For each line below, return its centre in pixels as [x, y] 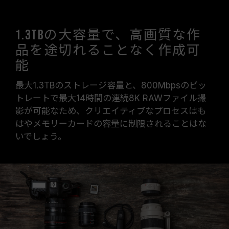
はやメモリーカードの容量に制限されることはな [111, 124]
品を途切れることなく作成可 [108, 51]
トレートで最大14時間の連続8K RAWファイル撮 [111, 98]
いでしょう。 [41, 136]
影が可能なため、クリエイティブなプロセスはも [111, 111]
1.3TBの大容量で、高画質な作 [108, 36]
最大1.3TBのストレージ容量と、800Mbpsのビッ [111, 85]
